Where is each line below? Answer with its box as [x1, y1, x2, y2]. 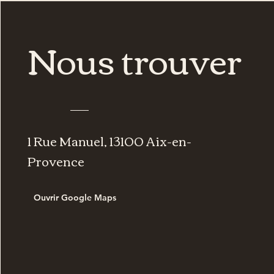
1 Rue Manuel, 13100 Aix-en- [28, 128, 192, 152]
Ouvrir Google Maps [34, 191, 117, 203]
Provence [28, 149, 85, 172]
